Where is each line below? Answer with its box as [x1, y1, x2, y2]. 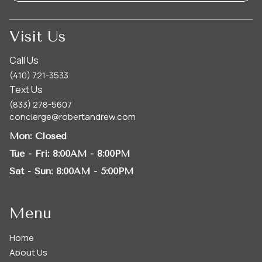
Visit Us [9, 27, 65, 46]
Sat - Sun [9, 166, 51, 177]
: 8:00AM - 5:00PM [51, 166, 133, 177]
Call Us [9, 54, 39, 67]
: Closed [30, 130, 67, 142]
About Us [9, 246, 47, 259]
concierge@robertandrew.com [9, 111, 136, 123]
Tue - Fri [9, 148, 47, 160]
